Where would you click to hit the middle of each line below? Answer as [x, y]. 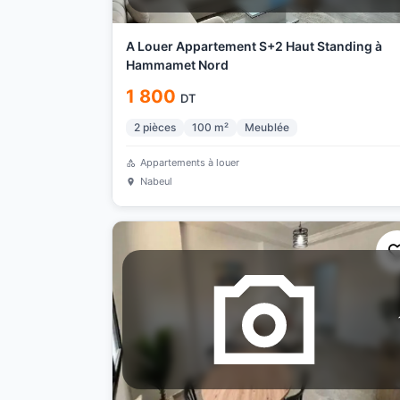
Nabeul [156, 181]
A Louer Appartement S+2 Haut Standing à [254, 46]
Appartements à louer [189, 162]
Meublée [267, 127]
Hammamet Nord [177, 65]
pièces [159, 127]
